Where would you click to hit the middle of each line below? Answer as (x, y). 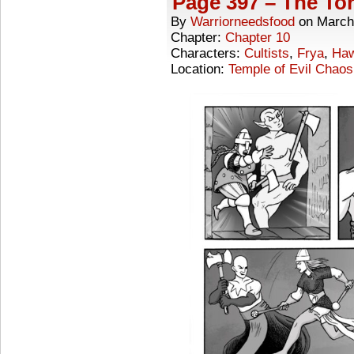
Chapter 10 (258, 37)
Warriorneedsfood (243, 21)
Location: (200, 69)
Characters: (207, 53)
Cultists (267, 53)
